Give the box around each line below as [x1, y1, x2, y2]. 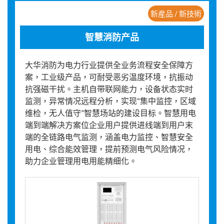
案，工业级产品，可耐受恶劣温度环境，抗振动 [25, 71, 193, 81]
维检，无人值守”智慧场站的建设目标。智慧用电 [25, 107, 196, 117]
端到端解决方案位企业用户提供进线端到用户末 [25, 119, 193, 129]
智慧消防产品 [85, 31, 139, 42]
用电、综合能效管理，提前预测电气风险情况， [25, 143, 193, 153]
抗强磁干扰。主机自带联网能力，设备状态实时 [25, 83, 193, 93]
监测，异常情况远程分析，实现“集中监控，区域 [25, 95, 196, 105]
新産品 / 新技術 [150, 8, 201, 18]
